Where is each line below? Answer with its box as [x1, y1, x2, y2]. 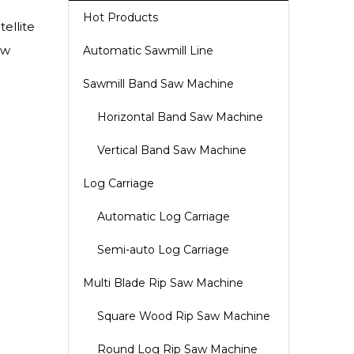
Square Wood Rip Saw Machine [97, 309, 270, 323]
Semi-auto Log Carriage [97, 243, 229, 257]
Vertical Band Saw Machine [97, 143, 247, 157]
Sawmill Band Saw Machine [83, 77, 234, 91]
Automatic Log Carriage [97, 209, 230, 224]
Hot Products [83, 10, 158, 24]
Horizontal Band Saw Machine [97, 110, 263, 124]
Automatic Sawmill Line [83, 43, 213, 58]
